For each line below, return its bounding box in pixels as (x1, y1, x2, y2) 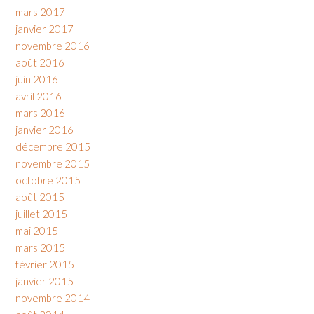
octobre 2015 (15, 173, 81, 186)
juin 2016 (15, 72, 58, 86)
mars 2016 (15, 106, 65, 119)
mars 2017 (15, 5, 65, 18)
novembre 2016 (15, 39, 90, 52)
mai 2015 (15, 224, 58, 237)
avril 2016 (15, 89, 62, 102)
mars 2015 (15, 240, 65, 254)
